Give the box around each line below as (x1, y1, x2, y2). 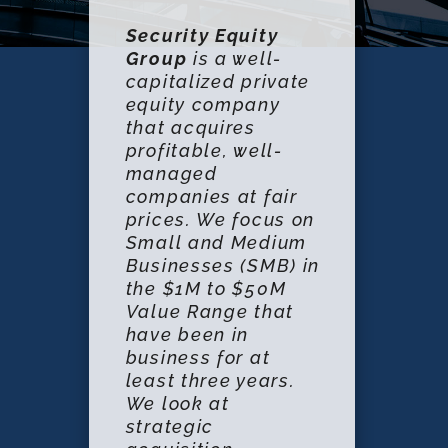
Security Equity (125, 25, 279, 46)
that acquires (125, 117, 256, 138)
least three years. (125, 370, 296, 391)
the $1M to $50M (125, 278, 287, 299)
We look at (125, 393, 230, 414)
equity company (125, 94, 281, 115)
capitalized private (125, 71, 311, 92)
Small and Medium (125, 232, 307, 253)
